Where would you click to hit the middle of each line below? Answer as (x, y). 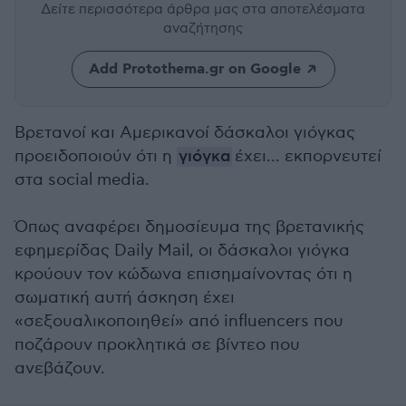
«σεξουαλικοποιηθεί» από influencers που (179, 321)
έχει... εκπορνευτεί (307, 156)
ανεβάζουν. (60, 368)
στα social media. (82, 180)
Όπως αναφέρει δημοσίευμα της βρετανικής (189, 227)
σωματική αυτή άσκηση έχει (125, 298)
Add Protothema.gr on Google (194, 69)
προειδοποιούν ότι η (96, 156)
